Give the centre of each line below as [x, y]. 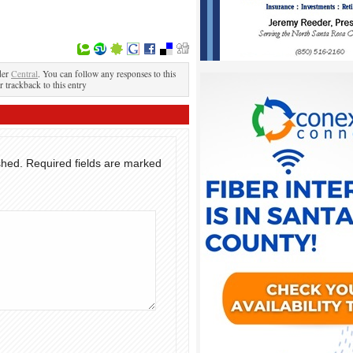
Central [24, 74]
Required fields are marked [94, 163]
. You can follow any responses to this [107, 74]
